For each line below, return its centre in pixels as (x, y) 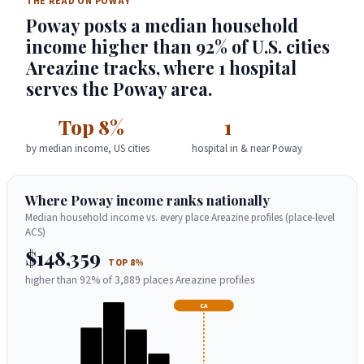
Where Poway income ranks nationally (148, 199)
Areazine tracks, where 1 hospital (161, 67)
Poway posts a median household (162, 25)
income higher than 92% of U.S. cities (178, 46)
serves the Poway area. (119, 88)
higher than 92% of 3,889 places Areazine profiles (140, 279)
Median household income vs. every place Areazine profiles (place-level (180, 217)
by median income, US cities (88, 148)
